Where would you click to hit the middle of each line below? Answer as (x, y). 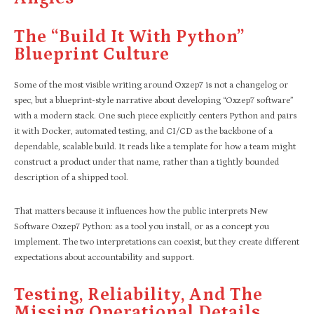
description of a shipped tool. (71, 177)
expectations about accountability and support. (104, 257)
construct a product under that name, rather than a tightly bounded (146, 162)
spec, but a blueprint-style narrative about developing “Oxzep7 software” (154, 100)
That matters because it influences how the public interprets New (141, 211)
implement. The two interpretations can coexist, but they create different (157, 242)
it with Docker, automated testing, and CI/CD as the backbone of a (143, 131)
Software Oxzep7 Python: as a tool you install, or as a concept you (142, 226)
